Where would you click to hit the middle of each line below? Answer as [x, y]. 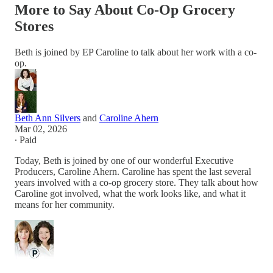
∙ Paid [26, 140]
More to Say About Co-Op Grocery [125, 9]
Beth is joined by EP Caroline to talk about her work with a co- [136, 52]
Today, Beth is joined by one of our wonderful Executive [124, 160]
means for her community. [65, 204]
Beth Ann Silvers [48, 118]
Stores [34, 26]
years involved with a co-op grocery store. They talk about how [136, 182]
